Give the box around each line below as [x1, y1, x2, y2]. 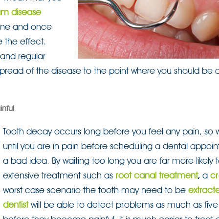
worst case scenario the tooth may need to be [3, 185, 188, 195]
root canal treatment [115, 170, 197, 180]
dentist [3, 199, 28, 210]
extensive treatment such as [3, 170, 115, 180]
